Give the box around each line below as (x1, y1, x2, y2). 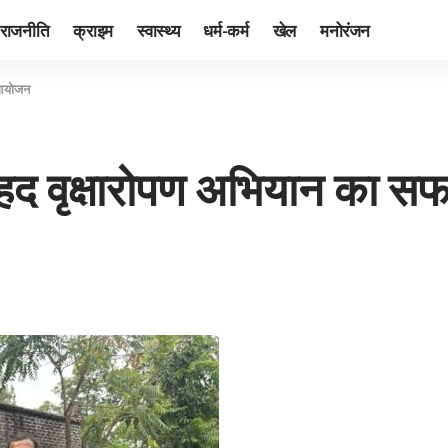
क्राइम (73, 18, 113, 41)
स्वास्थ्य (136, 18, 180, 41)
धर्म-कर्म (203, 18, 249, 41)
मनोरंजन (319, 18, 371, 41)
